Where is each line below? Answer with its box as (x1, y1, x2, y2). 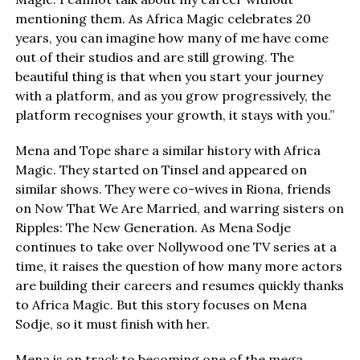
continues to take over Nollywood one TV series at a (14, 239, 337, 256)
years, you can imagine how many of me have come (14, 30, 329, 47)
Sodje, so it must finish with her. (14, 316, 210, 333)
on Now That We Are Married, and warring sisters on (14, 200, 344, 217)
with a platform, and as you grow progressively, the (14, 88, 331, 104)
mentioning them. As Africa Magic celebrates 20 (14, 10, 311, 27)
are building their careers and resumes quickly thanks (14, 277, 344, 294)
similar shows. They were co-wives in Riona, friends (14, 181, 331, 198)
